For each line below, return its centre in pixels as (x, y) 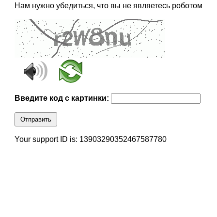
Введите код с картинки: (62, 98)
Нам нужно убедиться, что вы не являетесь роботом (108, 6)
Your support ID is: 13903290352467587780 (90, 139)
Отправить (36, 120)
